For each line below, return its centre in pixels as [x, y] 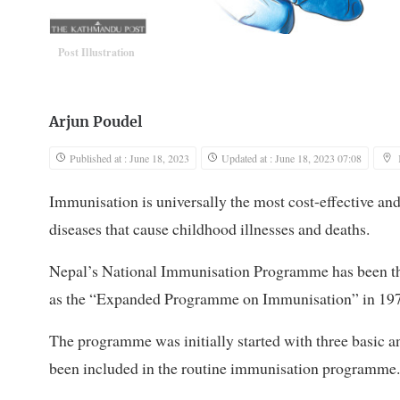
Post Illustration [97, 53]
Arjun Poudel [96, 123]
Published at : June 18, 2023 [129, 158]
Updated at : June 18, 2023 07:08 [292, 158]
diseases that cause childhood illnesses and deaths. [209, 229]
